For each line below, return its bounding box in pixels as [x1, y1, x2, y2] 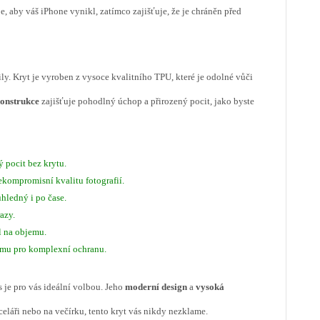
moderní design [125, 281, 187, 292]
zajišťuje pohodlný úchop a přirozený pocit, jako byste [39, 96, 254, 106]
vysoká [196, 281, 224, 292]
